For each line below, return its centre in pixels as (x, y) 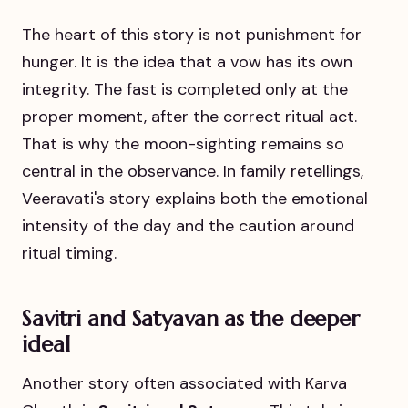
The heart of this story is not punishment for (192, 34)
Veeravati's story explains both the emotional (195, 198)
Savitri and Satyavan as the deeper (191, 318)
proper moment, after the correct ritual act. (189, 116)
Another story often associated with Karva (184, 384)
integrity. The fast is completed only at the (185, 89)
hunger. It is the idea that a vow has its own (187, 61)
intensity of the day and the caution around (188, 225)
